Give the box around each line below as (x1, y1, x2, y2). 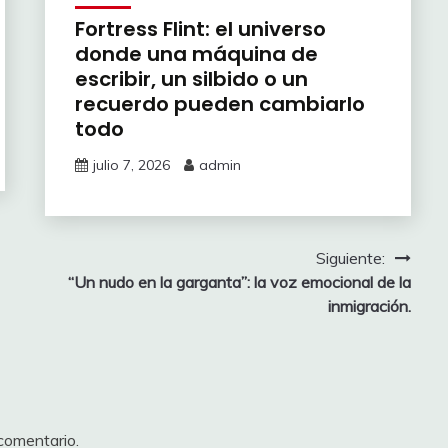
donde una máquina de (74, 39, 318, 68)
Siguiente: (315, 247, 385, 268)
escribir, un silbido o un (74, 64, 308, 93)
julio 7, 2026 (92, 155, 170, 174)
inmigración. (327, 295, 411, 316)
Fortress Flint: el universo (74, 14, 326, 43)
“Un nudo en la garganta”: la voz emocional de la (67, 271, 411, 292)
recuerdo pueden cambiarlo (74, 89, 365, 118)
